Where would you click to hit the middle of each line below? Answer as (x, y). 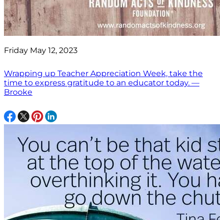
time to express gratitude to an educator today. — (102, 83)
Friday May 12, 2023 (41, 51)
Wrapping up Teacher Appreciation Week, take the (103, 74)
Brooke (18, 92)
